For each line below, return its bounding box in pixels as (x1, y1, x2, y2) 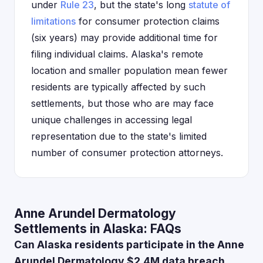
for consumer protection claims (76, 15, 220, 27)
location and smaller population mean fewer (31, 65, 228, 76)
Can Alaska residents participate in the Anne (14, 238, 244, 251)
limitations (31, 15, 76, 27)
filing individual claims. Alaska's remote (31, 48, 203, 60)
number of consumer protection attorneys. (31, 147, 223, 159)
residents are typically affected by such (31, 81, 205, 93)
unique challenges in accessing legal (31, 114, 192, 126)
